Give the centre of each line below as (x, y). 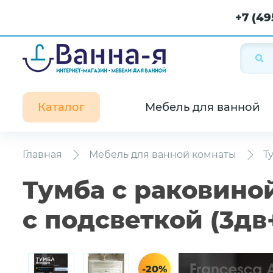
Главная (42, 154)
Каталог (61, 107)
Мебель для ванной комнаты (163, 154)
